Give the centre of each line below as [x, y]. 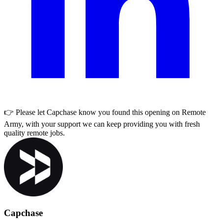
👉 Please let [25, 112]
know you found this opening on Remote [141, 112]
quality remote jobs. [34, 133]
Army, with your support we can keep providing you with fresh [102, 124]
